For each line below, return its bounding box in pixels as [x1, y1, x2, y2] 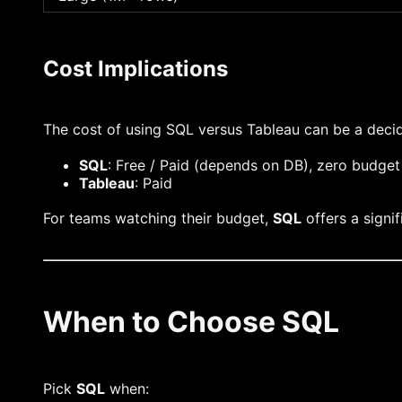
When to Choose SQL [43, 303, 339, 339]
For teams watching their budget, [43, 208, 273, 227]
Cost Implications [43, 55, 228, 82]
